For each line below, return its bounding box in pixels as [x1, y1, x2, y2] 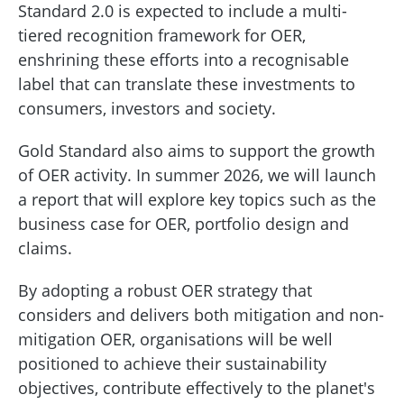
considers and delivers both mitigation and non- [18, 303, 384, 326]
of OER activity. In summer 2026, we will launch [18, 163, 376, 186]
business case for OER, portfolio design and [18, 212, 349, 234]
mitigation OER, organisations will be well [18, 327, 333, 350]
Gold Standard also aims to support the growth [18, 139, 375, 161]
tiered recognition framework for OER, [18, 23, 306, 46]
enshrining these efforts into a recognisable [18, 48, 349, 70]
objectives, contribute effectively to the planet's [18, 376, 375, 399]
